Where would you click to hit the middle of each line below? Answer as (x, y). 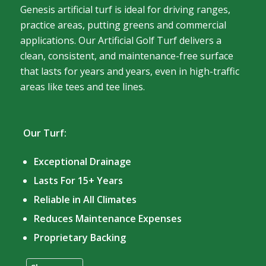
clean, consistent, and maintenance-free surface (126, 56)
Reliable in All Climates (85, 199)
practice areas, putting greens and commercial (123, 25)
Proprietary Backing (80, 237)
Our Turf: (45, 133)
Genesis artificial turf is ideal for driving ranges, (125, 10)
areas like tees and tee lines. (82, 87)
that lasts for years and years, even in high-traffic (129, 72)
